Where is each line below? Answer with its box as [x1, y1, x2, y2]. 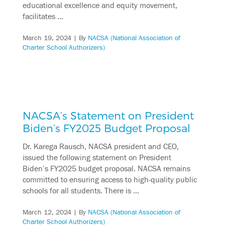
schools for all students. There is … [22, 186, 139, 196]
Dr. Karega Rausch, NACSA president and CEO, [22, 142, 179, 152]
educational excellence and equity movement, [22, 1, 177, 11]
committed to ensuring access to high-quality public [22, 175, 197, 185]
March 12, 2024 [22, 208, 71, 216]
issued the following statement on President [22, 153, 171, 163]
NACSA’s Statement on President [22, 108, 194, 122]
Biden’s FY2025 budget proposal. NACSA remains [22, 164, 190, 174]
